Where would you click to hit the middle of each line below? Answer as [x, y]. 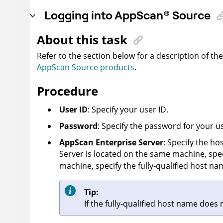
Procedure [67, 91]
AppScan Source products [86, 67]
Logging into [79, 15]
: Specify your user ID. [128, 109]
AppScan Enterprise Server [111, 142]
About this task [82, 39]
